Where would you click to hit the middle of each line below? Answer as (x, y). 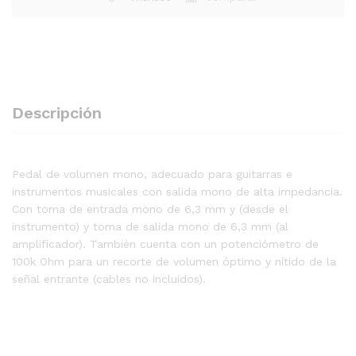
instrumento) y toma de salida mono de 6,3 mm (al (150, 226)
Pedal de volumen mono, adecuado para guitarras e (152, 174)
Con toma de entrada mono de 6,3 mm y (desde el (150, 209)
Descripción (57, 113)
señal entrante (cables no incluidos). (109, 279)
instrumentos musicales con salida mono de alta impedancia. (177, 192)
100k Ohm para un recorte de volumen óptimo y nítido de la (174, 261)
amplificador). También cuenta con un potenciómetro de (165, 244)
